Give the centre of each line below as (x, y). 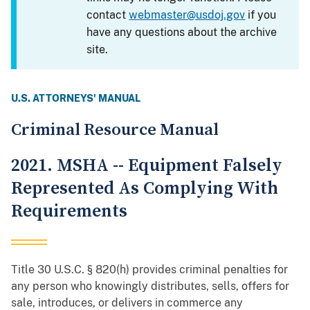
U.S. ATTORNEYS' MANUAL (76, 99)
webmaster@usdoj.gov (187, 15)
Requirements (69, 212)
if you (261, 15)
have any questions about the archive (182, 33)
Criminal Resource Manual (115, 130)
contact (108, 15)
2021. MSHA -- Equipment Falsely (147, 166)
